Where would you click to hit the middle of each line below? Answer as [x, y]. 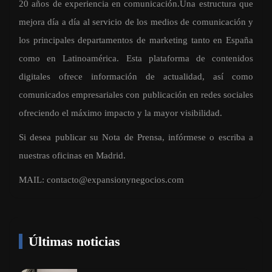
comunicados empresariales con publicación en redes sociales [136, 95]
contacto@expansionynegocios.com [115, 180]
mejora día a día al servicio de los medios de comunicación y [136, 22]
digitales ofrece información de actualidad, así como [136, 77]
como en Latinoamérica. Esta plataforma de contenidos [136, 59]
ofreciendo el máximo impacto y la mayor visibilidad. [121, 113]
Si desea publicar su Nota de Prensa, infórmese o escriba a [136, 138]
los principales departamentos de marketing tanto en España [136, 40]
